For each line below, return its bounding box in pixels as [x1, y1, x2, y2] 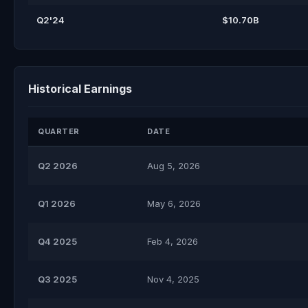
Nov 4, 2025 [147, 274, 199, 285]
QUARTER [38, 126, 80, 136]
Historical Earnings [28, 82, 132, 96]
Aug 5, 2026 [147, 160, 200, 171]
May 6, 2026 [147, 198, 201, 209]
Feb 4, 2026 [147, 236, 198, 247]
